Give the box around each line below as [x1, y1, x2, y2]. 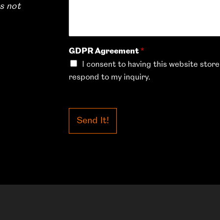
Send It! [77, 114, 110, 126]
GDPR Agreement [69, 46, 141, 56]
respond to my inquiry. [69, 72, 151, 82]
